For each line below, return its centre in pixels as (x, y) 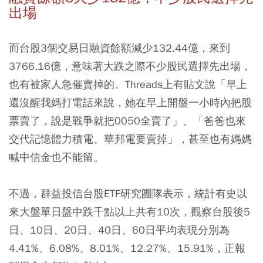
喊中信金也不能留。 (56, 157)
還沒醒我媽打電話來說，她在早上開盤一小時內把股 (130, 102)
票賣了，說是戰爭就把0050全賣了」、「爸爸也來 (127, 120)
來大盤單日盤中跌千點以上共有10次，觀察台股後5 (129, 211)
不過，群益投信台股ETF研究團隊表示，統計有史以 (128, 193)
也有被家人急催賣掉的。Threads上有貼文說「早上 (128, 84)
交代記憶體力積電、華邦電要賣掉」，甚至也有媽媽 (130, 139)
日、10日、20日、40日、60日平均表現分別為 (119, 230)
